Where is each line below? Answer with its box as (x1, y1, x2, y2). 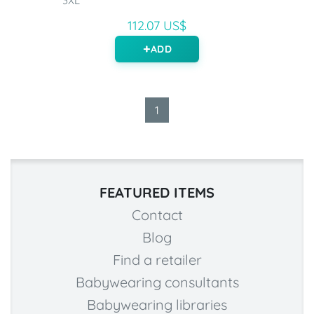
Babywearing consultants (75, 273, 239, 292)
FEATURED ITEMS (100, 184, 214, 202)
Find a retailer (112, 251, 202, 269)
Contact (131, 206, 183, 224)
